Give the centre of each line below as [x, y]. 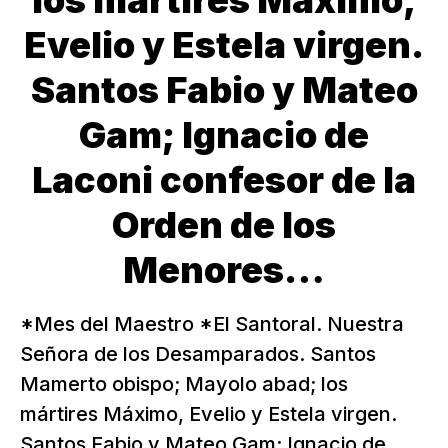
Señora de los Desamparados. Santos [198, 354]
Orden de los [224, 225]
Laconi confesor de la [224, 180]
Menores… [224, 270]
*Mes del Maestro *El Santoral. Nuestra [212, 324]
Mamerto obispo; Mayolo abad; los [184, 384]
